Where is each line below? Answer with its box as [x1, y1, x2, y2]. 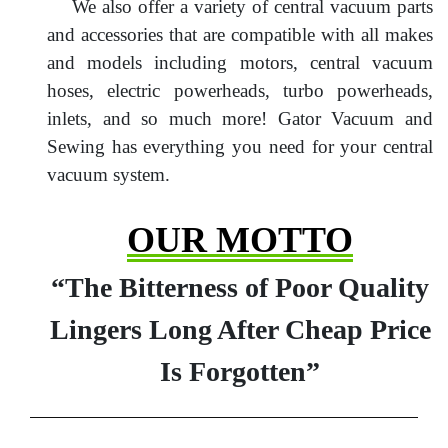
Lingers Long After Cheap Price [49, 314, 431, 346]
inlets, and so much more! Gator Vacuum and [47, 108, 433, 130]
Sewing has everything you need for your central [47, 136, 433, 158]
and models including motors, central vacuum [47, 52, 433, 74]
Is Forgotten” [160, 356, 320, 388]
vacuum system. [47, 164, 170, 186]
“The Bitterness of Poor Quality [51, 272, 429, 304]
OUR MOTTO [127, 220, 353, 261]
